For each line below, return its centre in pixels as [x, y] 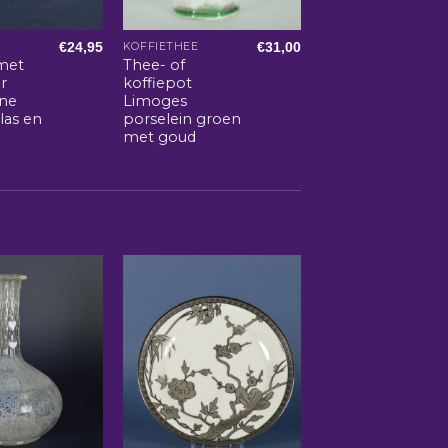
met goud [159, 137]
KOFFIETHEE [160, 47]
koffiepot [157, 83]
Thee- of [153, 65]
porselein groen [181, 119]
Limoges [154, 101]
